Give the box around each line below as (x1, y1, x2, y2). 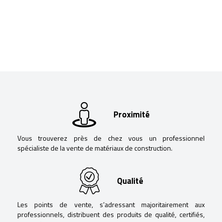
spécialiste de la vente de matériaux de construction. (17, 142, 172, 153)
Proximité (113, 108, 150, 121)
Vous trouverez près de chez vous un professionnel (17, 132, 205, 143)
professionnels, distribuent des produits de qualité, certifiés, (17, 209, 205, 220)
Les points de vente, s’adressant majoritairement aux (17, 199, 205, 210)
